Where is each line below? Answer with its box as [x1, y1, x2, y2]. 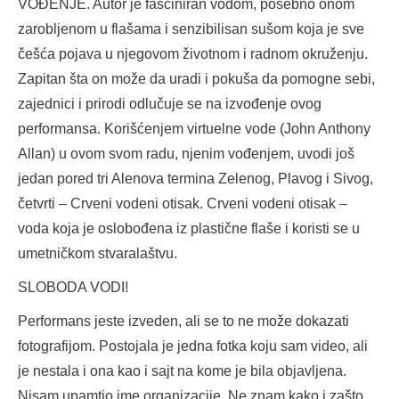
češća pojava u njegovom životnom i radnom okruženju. [18, 46, 368, 62]
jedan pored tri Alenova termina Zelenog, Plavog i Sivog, [18, 171, 373, 187]
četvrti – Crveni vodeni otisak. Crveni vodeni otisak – [18, 196, 347, 212]
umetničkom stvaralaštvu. [18, 246, 177, 262]
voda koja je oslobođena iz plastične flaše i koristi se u [18, 221, 360, 237]
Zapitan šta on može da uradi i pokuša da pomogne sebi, [18, 71, 375, 87]
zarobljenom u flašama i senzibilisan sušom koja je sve [18, 21, 364, 37]
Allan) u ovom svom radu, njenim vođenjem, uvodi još [18, 146, 354, 162]
